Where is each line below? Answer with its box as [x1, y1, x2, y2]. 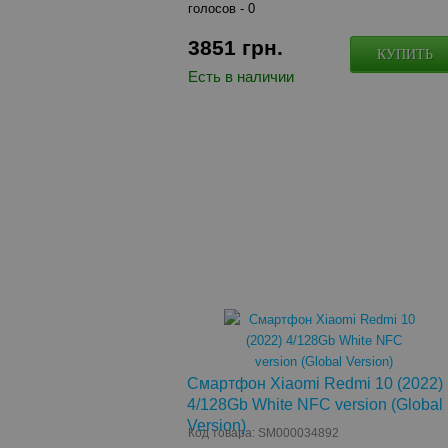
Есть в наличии [188, 68, 295, 85]
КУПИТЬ [377, 46, 434, 62]
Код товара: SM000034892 [188, 426, 340, 440]
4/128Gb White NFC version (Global [187, 396, 444, 413]
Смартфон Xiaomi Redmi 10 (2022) [187, 375, 444, 392]
